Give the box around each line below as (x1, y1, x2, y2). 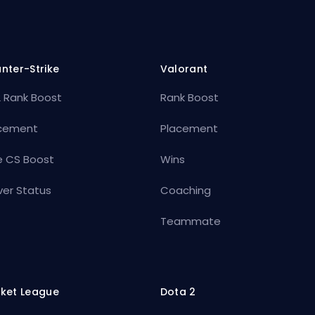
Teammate (160, 213, 221, 229)
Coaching (160, 182, 211, 198)
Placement (160, 120, 218, 136)
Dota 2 (160, 284, 196, 299)
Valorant (160, 61, 208, 76)
